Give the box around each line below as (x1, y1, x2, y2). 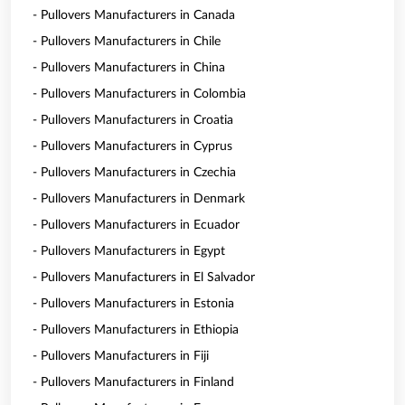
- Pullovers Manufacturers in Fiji (33, 350, 209, 363)
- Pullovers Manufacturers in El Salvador (33, 271, 255, 284)
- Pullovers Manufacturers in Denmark (33, 193, 245, 205)
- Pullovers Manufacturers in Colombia (33, 88, 246, 100)
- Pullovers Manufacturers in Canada (33, 9, 235, 22)
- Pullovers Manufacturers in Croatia (33, 114, 233, 127)
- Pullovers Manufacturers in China (33, 61, 225, 74)
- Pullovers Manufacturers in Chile (33, 35, 221, 48)
